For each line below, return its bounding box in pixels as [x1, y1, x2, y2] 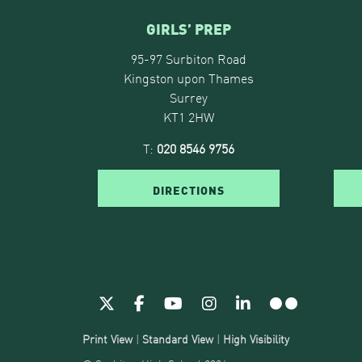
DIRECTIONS [152, 181, 225, 198]
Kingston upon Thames [123, 68, 254, 88]
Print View [82, 330, 133, 348]
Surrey [169, 87, 208, 107]
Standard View [142, 330, 213, 348]
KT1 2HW [162, 107, 214, 127]
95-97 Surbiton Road [130, 48, 246, 69]
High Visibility [223, 330, 289, 348]
